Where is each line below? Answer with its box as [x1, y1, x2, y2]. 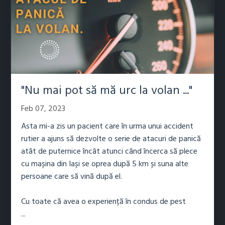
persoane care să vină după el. [21, 170, 122, 184]
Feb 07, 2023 [21, 102, 65, 116]
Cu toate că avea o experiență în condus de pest [21, 195, 186, 209]
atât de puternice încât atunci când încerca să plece [21, 145, 197, 159]
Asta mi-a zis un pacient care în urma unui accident [21, 120, 193, 134]
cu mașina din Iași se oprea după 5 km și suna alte [21, 158, 188, 171]
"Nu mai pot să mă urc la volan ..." [21, 81, 192, 101]
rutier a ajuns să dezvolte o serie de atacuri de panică [21, 133, 201, 146]
